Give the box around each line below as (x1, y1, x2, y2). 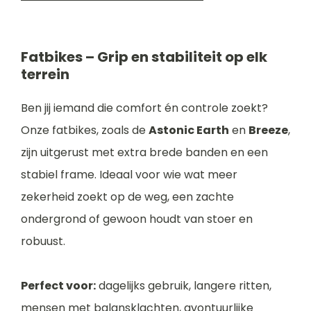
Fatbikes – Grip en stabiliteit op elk (21, 47, 267, 67)
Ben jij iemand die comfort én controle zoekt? (21, 100, 268, 116)
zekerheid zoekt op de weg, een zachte (21, 189, 234, 205)
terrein (21, 65, 69, 84)
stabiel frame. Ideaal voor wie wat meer (21, 167, 237, 183)
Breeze (249, 122, 288, 138)
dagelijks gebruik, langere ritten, (96, 278, 271, 294)
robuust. (21, 233, 65, 249)
